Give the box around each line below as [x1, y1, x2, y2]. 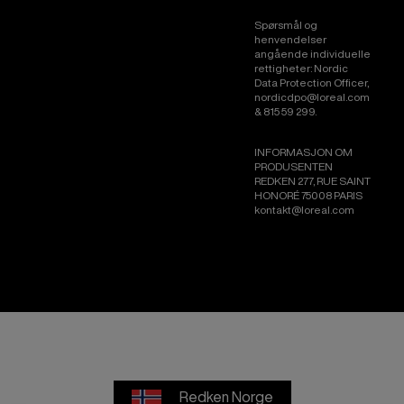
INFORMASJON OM [254, 146, 353, 158]
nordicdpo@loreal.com [254, 91, 370, 103]
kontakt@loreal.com [254, 204, 354, 216]
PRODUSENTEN [254, 161, 333, 172]
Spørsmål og [254, 19, 317, 31]
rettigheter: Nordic [254, 62, 348, 74]
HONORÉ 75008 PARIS [254, 189, 363, 201]
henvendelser [254, 33, 326, 45]
